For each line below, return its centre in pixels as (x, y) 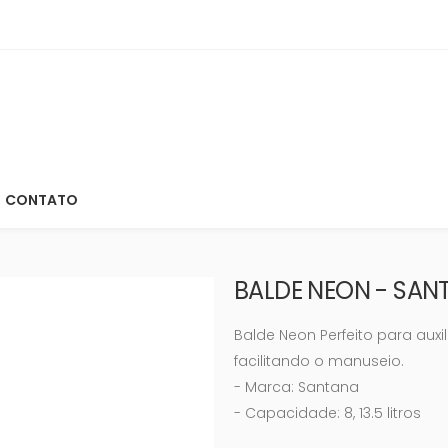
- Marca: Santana (296, 386)
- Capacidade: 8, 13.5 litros (327, 412)
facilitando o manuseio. (319, 360)
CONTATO (41, 200)
